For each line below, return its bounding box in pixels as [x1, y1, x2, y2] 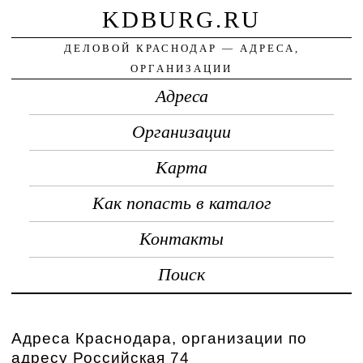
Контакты [139, 228, 224, 249]
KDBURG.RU [102, 6, 261, 32]
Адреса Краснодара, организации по [11, 329, 308, 347]
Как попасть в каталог [92, 193, 271, 213]
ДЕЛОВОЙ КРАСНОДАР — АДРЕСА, [63, 41, 300, 54]
